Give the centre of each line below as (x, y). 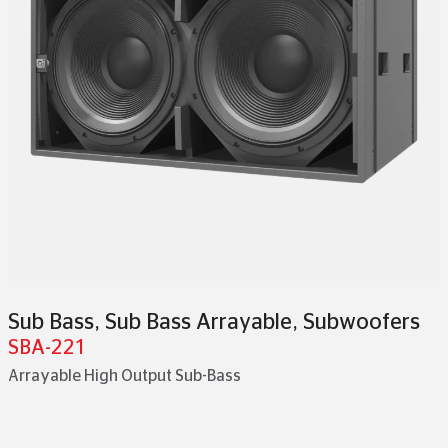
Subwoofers (361, 322)
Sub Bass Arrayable (198, 322)
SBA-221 (47, 348)
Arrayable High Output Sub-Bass (124, 376)
